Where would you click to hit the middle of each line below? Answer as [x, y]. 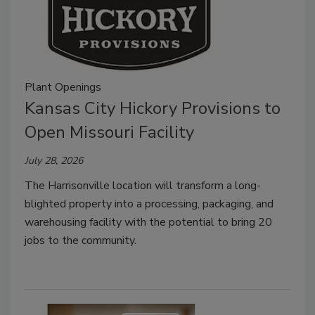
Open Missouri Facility [109, 132]
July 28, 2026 [54, 160]
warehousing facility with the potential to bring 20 [148, 222]
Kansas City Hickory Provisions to [153, 108]
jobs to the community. [81, 240]
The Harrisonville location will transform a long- [143, 185]
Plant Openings [63, 87]
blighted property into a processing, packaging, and [149, 204]
